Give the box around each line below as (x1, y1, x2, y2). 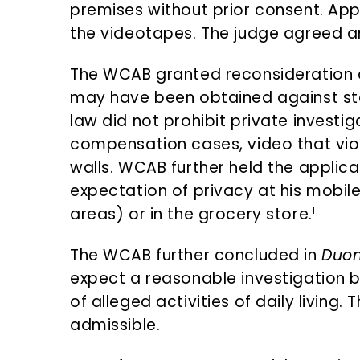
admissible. (70, 314, 161, 337)
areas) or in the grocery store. (70, 203, 313, 226)
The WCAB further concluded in (70, 244, 322, 267)
